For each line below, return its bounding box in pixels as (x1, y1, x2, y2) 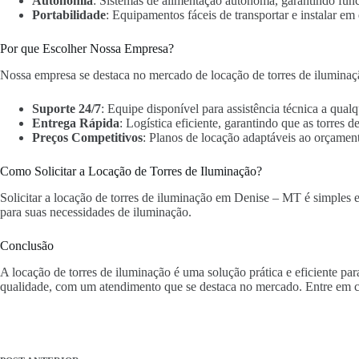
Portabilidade (32, 8, 106, 22)
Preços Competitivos (32, 131, 143, 145)
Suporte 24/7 (32, 102, 101, 116)
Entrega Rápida (32, 116, 119, 131)
